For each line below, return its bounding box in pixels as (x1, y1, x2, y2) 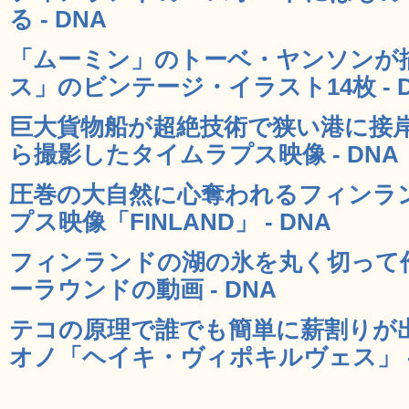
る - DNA (9, 5, 107, 32)
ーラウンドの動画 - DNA (9, 276, 277, 302)
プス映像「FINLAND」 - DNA (9, 208, 331, 235)
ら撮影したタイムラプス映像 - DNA (9, 141, 399, 167)
